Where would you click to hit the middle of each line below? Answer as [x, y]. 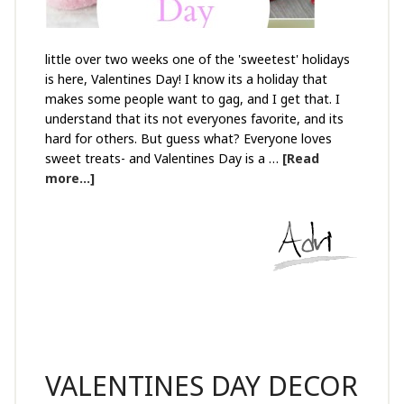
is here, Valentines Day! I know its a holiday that [186, 79]
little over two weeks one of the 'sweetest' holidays [197, 59]
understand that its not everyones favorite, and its [194, 119]
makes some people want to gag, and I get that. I [192, 99]
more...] [69, 178]
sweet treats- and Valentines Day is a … [163, 158]
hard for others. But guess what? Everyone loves [188, 138]
